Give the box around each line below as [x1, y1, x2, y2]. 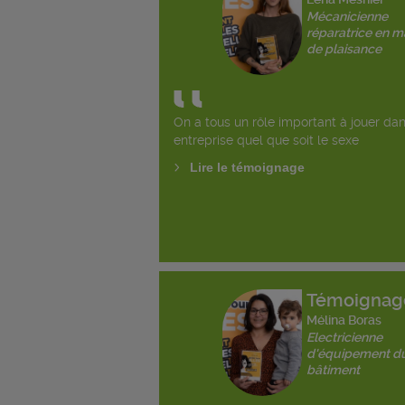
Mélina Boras [306, 313, 381, 328]
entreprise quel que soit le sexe [174, 133, 360, 148]
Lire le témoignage [190, 160, 306, 175]
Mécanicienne [306, 9, 388, 24]
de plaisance [306, 42, 381, 57]
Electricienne [306, 330, 382, 345]
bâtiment [306, 363, 360, 378]
